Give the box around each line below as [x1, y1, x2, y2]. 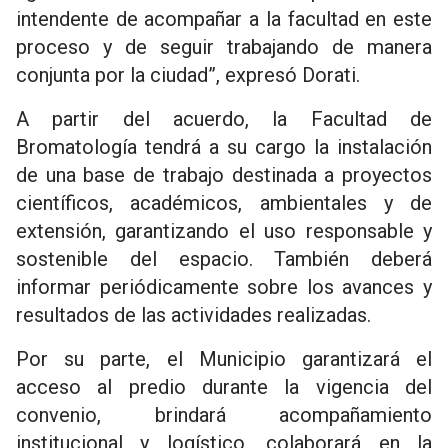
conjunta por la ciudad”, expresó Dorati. [16, 63, 360, 88]
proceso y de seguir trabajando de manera [16, 35, 432, 60]
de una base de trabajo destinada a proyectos [16, 163, 432, 188]
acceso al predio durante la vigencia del [16, 375, 432, 400]
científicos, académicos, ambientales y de [16, 191, 432, 216]
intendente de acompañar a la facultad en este [16, 7, 432, 32]
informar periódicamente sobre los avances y [16, 275, 432, 300]
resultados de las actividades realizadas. [16, 303, 371, 328]
